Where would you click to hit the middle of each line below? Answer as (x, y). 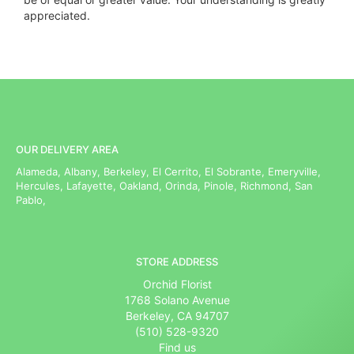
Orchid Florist (177, 284)
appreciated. (57, 16)
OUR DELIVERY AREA (67, 150)
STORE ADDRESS (177, 262)
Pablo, (31, 200)
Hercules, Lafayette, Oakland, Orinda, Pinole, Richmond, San (164, 186)
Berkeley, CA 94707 (177, 316)
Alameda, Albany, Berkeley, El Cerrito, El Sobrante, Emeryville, (168, 172)
